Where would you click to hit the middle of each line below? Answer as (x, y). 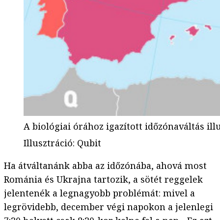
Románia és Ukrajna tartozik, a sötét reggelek (103, 179)
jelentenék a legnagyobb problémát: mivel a (99, 193)
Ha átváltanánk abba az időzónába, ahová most (105, 166)
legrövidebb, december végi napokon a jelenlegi (109, 207)
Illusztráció (48, 143)
